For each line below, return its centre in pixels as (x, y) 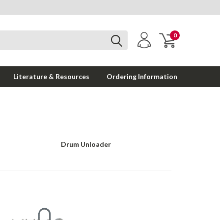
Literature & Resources (51, 76)
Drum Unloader (86, 144)
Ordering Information (142, 76)
